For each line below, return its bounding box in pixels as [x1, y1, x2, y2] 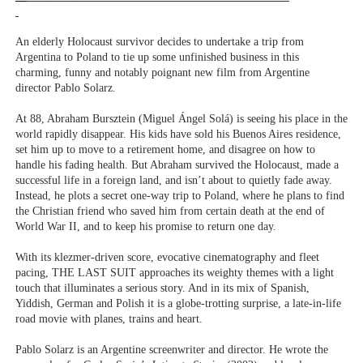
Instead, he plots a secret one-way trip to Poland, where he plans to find [15, 190, 344, 203]
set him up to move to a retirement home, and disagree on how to [15, 143, 315, 156]
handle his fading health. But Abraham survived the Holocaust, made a [15, 159, 339, 172]
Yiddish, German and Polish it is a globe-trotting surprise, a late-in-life [15, 297, 341, 310]
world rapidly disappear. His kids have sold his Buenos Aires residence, [15, 128, 341, 141]
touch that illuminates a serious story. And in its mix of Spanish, [15, 282, 310, 295]
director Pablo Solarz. [15, 82, 116, 95]
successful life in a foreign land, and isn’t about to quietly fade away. [15, 174, 332, 187]
